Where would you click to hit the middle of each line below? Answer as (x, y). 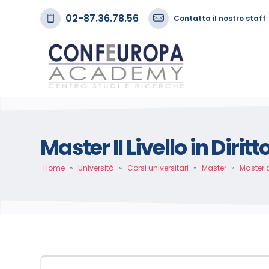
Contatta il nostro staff (220, 18)
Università (96, 168)
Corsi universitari (158, 168)
